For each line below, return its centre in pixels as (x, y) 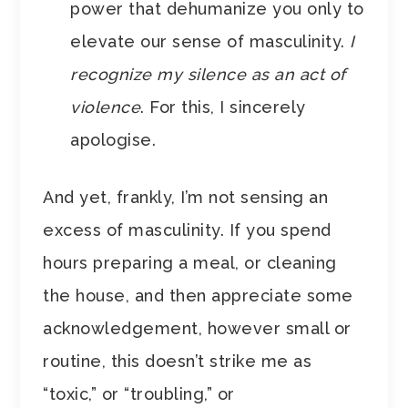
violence (106, 107)
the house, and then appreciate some (198, 296)
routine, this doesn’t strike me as (178, 362)
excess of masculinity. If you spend (187, 230)
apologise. (113, 140)
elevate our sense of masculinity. (210, 42)
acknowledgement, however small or (197, 329)
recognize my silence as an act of (208, 75)
